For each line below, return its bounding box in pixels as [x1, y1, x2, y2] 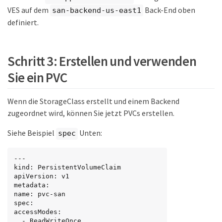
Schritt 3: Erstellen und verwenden [7, 52, 197, 69]
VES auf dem [7, 4, 50, 15]
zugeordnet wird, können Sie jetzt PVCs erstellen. [7, 108, 174, 118]
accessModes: [14, 208, 61, 216]
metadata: [14, 181, 50, 189]
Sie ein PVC [7, 68, 67, 86]
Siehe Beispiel [7, 128, 56, 138]
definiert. [7, 17, 39, 28]
